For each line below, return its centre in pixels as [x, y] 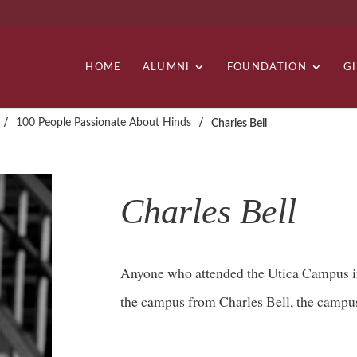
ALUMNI [166, 67]
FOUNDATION [267, 67]
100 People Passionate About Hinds [104, 122]
